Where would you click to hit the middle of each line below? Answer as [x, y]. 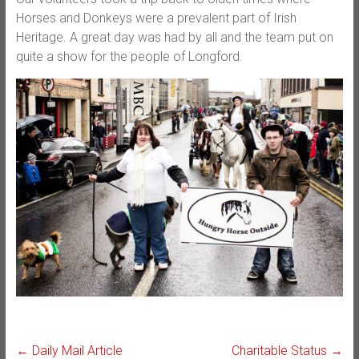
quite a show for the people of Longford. [129, 56]
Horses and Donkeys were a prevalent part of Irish [156, 18]
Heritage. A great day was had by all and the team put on [174, 37]
